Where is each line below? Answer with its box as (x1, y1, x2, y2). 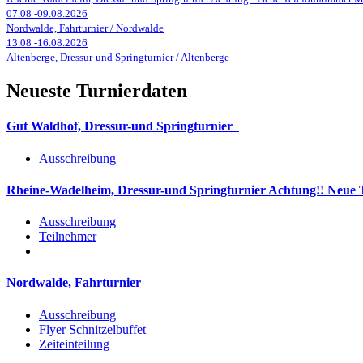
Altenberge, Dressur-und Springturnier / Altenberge (6, 51, 229, 64)
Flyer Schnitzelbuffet (39, 322, 146, 336)
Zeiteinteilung (39, 336, 109, 351)
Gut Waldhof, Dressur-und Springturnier (6, 119, 239, 134)
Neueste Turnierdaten (6, 80, 187, 102)
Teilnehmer (39, 229, 96, 244)
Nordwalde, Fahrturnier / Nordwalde (6, 22, 164, 35)
